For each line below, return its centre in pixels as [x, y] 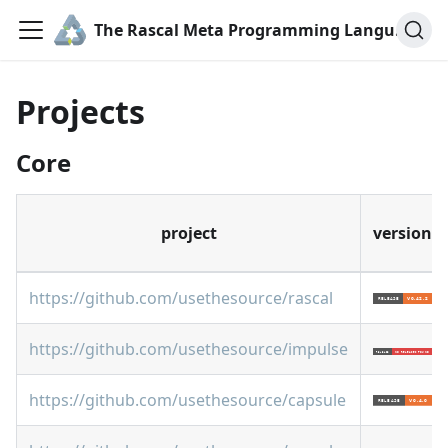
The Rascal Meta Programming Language [402, 30]
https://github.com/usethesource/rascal [181, 298]
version [402, 233]
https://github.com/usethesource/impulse [188, 349]
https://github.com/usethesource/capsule [187, 400]
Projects [80, 111]
